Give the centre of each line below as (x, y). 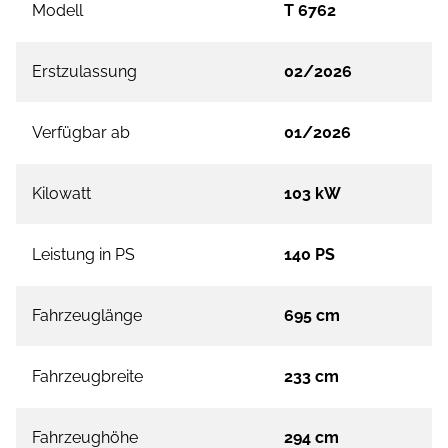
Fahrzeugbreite (87, 377)
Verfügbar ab (81, 133)
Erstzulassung (84, 72)
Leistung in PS (83, 255)
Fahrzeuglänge (87, 316)
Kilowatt (61, 194)
